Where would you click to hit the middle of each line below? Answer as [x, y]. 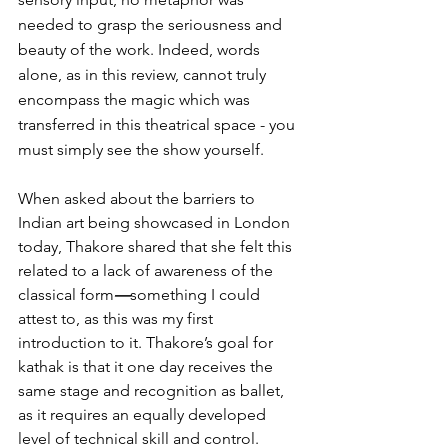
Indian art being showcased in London [156, 223]
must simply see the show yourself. [141, 150]
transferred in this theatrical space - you [158, 125]
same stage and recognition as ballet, [153, 391]
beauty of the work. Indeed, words [141, 50]
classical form [66, 295]
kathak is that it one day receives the [147, 367]
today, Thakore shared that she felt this [157, 247]
